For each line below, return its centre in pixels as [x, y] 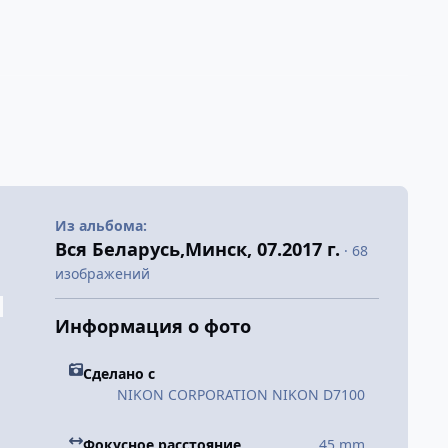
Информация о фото [152, 326]
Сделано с [118, 374]
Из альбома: [100, 225]
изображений [102, 273]
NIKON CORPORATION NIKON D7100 [241, 395]
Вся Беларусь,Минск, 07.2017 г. [197, 249]
